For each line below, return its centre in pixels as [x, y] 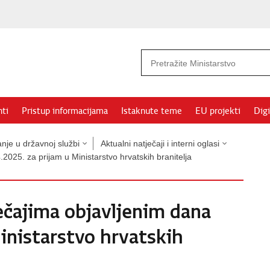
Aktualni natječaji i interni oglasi [160, 143]
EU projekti [218, 111]
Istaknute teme [152, 111]
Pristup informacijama [65, 111]
